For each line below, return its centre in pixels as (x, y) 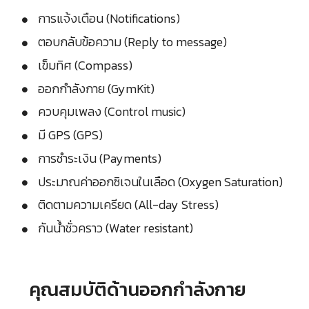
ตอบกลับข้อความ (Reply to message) (132, 42)
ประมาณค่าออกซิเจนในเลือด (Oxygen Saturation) (160, 181)
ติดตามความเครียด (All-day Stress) (128, 205)
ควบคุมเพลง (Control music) (112, 112)
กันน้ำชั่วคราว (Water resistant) (116, 228)
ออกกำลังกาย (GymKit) (96, 88)
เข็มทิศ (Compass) (85, 65)
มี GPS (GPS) (70, 135)
